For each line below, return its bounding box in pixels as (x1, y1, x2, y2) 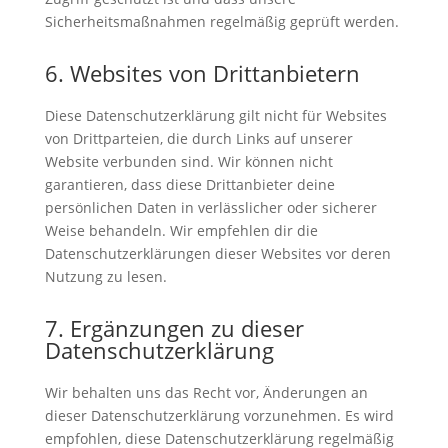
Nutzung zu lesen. (44, 266, 167, 286)
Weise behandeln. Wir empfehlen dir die (44, 220, 318, 240)
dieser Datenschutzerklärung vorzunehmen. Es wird (44, 405, 394, 425)
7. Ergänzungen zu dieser (44, 312, 304, 343)
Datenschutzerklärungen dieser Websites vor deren (44, 243, 391, 263)
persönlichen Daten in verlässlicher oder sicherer (44, 197, 377, 217)
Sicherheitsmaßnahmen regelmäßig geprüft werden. (44, 11, 399, 31)
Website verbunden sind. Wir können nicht (44, 151, 333, 171)
